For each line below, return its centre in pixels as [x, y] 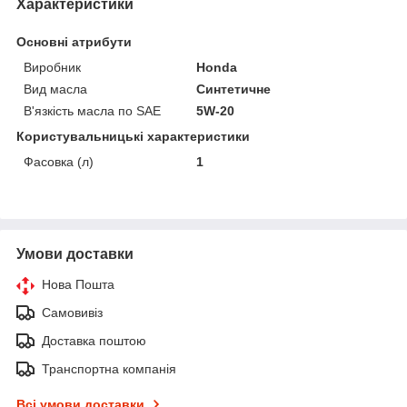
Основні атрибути [74, 41]
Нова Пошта [78, 284]
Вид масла [55, 89]
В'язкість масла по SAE [92, 110]
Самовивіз [72, 312]
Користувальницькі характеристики [133, 136]
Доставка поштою [94, 340]
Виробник [52, 67]
